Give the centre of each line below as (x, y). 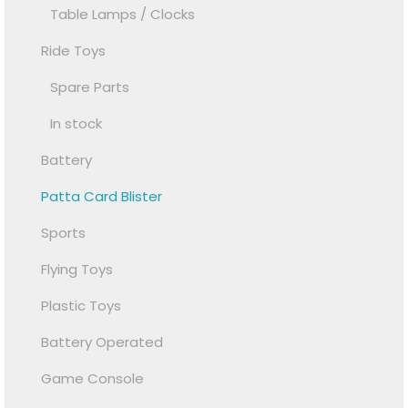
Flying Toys (77, 269)
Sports (64, 232)
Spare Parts (90, 87)
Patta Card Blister (102, 196)
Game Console (93, 378)
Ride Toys (74, 50)
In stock (76, 123)
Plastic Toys (82, 305)
